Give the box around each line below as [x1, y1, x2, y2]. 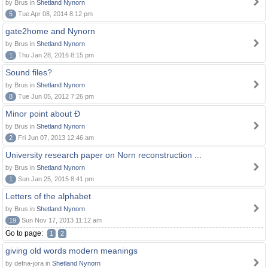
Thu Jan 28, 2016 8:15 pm [16, 51, 94, 59]
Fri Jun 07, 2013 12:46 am [16, 134, 94, 141]
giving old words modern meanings [5, 246, 138, 255]
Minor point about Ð [5, 109, 80, 118]
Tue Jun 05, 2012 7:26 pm [16, 93, 94, 100]
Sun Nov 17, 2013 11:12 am [20, 217, 102, 224]
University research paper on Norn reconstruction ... [5, 150, 202, 160]
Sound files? [5, 68, 52, 77]
